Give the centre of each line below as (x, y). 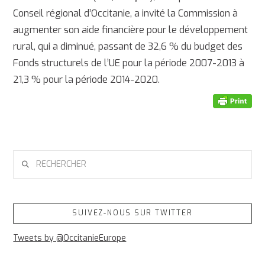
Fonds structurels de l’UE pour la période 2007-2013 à (129, 63)
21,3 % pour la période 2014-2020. (87, 80)
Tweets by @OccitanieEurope (70, 238)
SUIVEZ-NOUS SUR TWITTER (132, 213)
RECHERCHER (38, 157)
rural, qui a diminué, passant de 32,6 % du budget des (128, 47)
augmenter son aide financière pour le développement (131, 30)
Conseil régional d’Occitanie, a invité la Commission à (126, 14)
